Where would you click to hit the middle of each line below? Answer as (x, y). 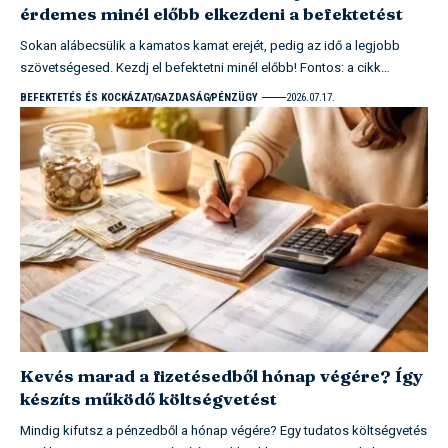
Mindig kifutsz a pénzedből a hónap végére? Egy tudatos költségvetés (223, 430)
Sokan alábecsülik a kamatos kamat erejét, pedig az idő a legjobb (210, 45)
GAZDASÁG (182, 97)
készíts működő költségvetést (148, 398)
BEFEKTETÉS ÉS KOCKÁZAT (86, 97)
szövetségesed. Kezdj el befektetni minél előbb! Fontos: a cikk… (205, 67)
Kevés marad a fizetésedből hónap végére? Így (221, 375)
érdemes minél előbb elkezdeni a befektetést (211, 13)
